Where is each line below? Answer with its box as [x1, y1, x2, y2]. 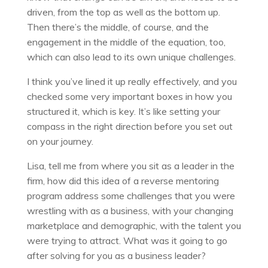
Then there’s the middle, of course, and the [26, 20, 209, 33]
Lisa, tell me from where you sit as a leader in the [26, 159, 234, 172]
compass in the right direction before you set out [26, 120, 233, 132]
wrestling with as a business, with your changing [26, 204, 233, 217]
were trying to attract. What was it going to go [26, 234, 227, 246]
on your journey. [26, 135, 93, 147]
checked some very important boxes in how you [26, 90, 232, 102]
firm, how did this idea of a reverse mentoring [26, 174, 219, 187]
